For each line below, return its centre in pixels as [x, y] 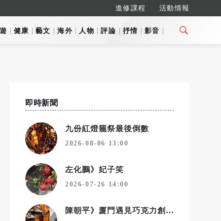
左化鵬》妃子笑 [94, 169]
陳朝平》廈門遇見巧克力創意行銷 [170, 210]
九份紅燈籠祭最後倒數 [107, 129]
